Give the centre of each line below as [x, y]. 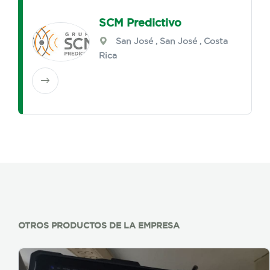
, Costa [213, 41]
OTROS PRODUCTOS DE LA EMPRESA [99, 226]
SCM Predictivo [140, 23]
